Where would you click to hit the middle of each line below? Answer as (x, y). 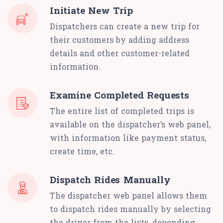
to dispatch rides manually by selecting (130, 209)
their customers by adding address (119, 40)
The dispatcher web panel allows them (128, 196)
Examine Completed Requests (119, 95)
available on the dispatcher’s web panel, (130, 124)
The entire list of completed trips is (122, 111)
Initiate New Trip (91, 10)
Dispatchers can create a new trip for (125, 26)
